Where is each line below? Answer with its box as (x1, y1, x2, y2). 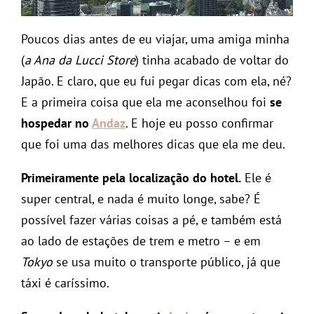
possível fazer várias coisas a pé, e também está (21, 212, 282, 228)
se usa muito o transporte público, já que (53, 254, 280, 271)
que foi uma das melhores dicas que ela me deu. (21, 136, 285, 153)
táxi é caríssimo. (21, 275, 109, 292)
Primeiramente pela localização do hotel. (21, 170, 241, 186)
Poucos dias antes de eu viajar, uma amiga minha (21, 31, 289, 48)
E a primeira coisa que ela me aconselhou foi (21, 94, 270, 111)
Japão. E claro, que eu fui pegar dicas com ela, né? (21, 73, 292, 90)
